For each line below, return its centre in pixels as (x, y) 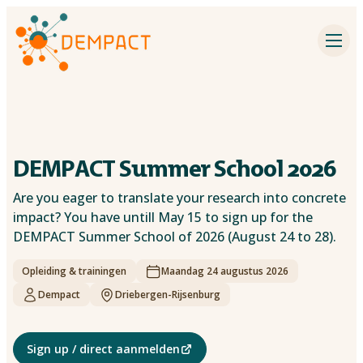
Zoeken (146, 319)
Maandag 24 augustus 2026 (225, 271)
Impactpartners (171, 42)
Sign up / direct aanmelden (103, 349)
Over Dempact (167, 273)
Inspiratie (152, 88)
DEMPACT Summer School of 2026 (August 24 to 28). (175, 237)
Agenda (147, 135)
